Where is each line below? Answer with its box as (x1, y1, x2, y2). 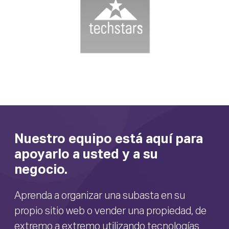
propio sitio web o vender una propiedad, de (14, 206, 207, 217)
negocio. (14, 164, 67, 177)
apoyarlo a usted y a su (14, 148, 158, 162)
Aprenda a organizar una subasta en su (14, 191, 185, 201)
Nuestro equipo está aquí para (14, 133, 203, 147)
